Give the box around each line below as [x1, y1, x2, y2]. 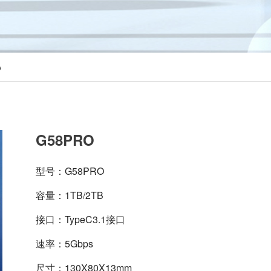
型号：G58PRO [36, 164, 105, 178]
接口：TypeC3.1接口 [36, 212, 128, 227]
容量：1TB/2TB [36, 188, 104, 203]
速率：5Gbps [36, 237, 94, 251]
